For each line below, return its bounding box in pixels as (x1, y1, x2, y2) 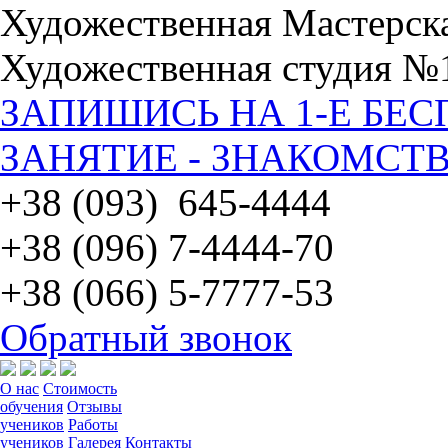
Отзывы (67, 398, 122, 415)
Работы (68, 416, 118, 433)
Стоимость (43, 380, 117, 397)
